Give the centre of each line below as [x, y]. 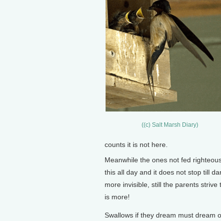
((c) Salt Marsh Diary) [170, 125]
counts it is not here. [136, 144]
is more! [117, 197]
